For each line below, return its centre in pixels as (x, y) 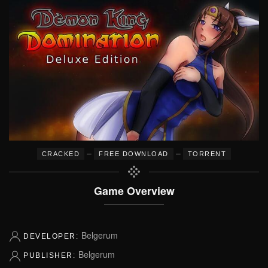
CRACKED (61, 154)
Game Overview (134, 191)
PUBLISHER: (51, 256)
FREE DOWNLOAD (134, 154)
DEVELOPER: (52, 236)
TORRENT (207, 154)
